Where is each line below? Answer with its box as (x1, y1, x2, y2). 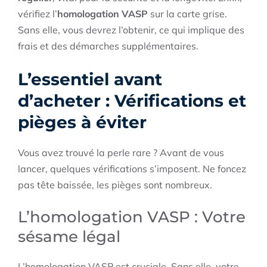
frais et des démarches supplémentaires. (18, 40, 198, 52)
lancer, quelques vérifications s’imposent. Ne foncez (18, 163, 246, 175)
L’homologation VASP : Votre (18, 207, 246, 227)
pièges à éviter (18, 112, 147, 133)
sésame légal (18, 227, 120, 247)
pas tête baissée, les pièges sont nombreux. (18, 179, 212, 191)
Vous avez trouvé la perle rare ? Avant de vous (18, 147, 224, 159)
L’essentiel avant (18, 69, 162, 90)
